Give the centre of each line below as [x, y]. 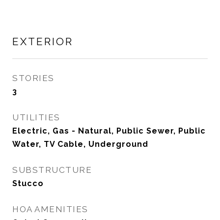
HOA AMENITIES [50, 209]
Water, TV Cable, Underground [80, 144]
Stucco [28, 183]
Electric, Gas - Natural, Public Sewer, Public [109, 131]
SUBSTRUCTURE [52, 170]
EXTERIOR [43, 41]
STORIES [33, 78]
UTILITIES [36, 117]
